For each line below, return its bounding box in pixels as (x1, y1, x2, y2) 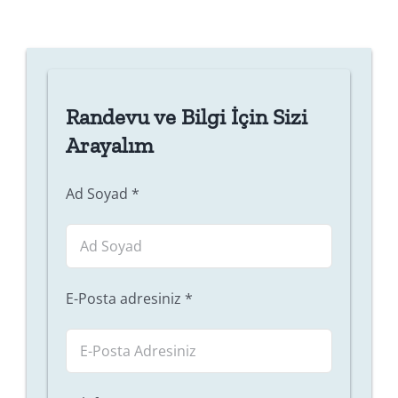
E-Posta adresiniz (65, 288, 185, 308)
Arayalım (65, 131, 154, 158)
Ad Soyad (65, 183, 131, 203)
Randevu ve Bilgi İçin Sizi (65, 102, 307, 130)
